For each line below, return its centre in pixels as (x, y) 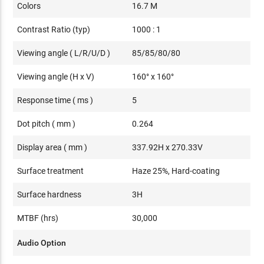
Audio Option (42, 242)
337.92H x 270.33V (168, 147)
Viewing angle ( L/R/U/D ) (64, 53)
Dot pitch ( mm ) (47, 123)
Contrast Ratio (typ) (54, 29)
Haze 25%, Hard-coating (176, 171)
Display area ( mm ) (52, 147)
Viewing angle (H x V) (56, 76)
